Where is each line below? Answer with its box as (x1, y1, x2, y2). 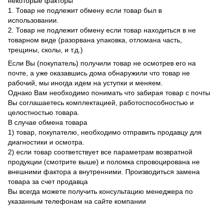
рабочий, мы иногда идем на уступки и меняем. (8, 79, 163, 87)
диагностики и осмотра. (8, 138, 84, 147)
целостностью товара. (8, 109, 79, 117)
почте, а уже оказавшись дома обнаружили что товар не (8, 69, 190, 77)
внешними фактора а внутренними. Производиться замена (8, 168, 200, 176)
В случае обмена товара (8, 118, 89, 127)
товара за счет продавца (8, 178, 90, 186)
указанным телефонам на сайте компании (8, 197, 146, 206)
